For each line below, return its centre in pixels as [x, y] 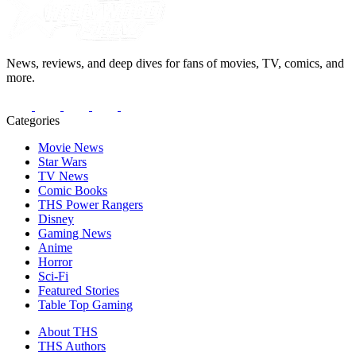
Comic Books [73, 190]
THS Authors [72, 346]
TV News [63, 176]
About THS [68, 331]
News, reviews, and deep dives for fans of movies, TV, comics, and [175, 63]
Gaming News [75, 233]
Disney [56, 219]
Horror [55, 261]
